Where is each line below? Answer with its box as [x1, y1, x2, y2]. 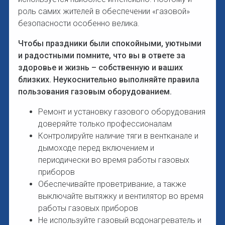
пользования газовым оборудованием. [18, 86, 172, 96]
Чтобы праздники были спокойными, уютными [18, 38, 201, 48]
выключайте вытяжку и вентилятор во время [38, 191, 203, 201]
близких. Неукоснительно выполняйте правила [18, 74, 199, 84]
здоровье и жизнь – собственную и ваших [18, 62, 183, 72]
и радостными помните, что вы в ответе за [18, 50, 185, 60]
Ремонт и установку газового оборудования [38, 106, 205, 117]
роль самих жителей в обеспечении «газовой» [18, 6, 190, 16]
